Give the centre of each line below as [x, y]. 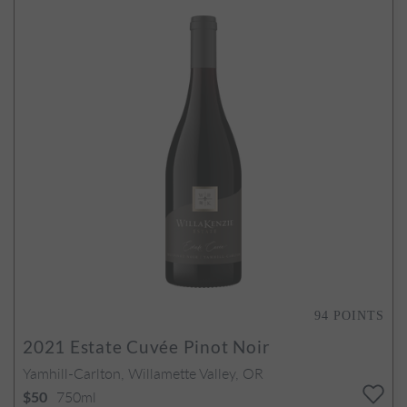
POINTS [359, 315]
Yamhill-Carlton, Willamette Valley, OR [143, 372]
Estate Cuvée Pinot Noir [168, 346]
